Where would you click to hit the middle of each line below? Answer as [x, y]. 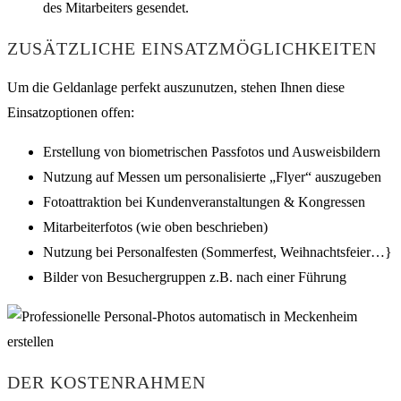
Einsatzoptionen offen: [71, 113]
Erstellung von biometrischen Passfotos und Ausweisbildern [212, 152]
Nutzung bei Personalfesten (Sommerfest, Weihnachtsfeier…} [218, 252]
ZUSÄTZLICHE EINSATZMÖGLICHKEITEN [192, 48]
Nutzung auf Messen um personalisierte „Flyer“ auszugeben [212, 177]
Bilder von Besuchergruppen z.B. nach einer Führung [195, 277]
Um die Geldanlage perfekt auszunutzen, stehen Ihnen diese [176, 88]
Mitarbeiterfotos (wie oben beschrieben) [155, 227]
